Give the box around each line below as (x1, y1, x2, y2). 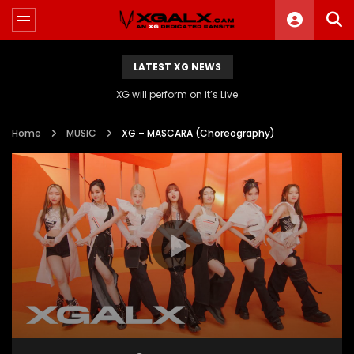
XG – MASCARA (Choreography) (122, 126, 275, 140)
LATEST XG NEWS (133, 60, 221, 73)
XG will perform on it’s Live (116, 88, 238, 101)
